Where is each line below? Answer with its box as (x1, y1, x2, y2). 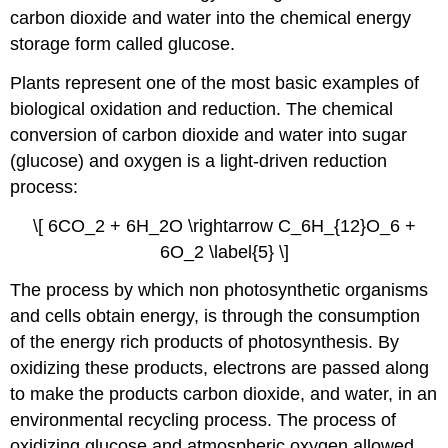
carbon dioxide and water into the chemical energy (10, 7, 412, 28)
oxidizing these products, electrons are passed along (10, 358, 430, 379)
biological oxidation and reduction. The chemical (10, 98, 394, 119)
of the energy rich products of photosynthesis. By (10, 332, 400, 353)
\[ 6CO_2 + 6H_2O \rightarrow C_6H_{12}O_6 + (32, 215, 416, 236)
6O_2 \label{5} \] (159, 241, 289, 262)
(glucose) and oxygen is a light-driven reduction (10, 150, 388, 171)
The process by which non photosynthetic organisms (10, 280, 429, 301)
